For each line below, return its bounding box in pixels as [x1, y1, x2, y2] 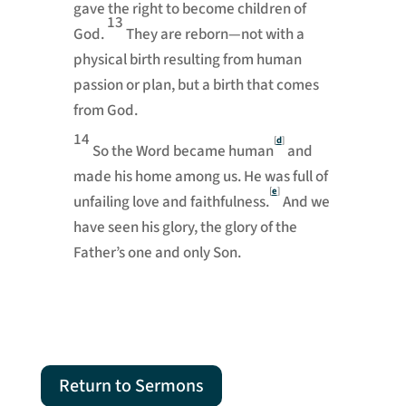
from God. [72, 100, 138, 122]
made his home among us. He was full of [72, 166, 328, 188]
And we [282, 191, 330, 214]
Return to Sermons [58, 373, 204, 400]
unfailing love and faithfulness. [72, 191, 269, 214]
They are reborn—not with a [125, 24, 304, 46]
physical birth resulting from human [72, 49, 302, 72]
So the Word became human [92, 140, 274, 163]
